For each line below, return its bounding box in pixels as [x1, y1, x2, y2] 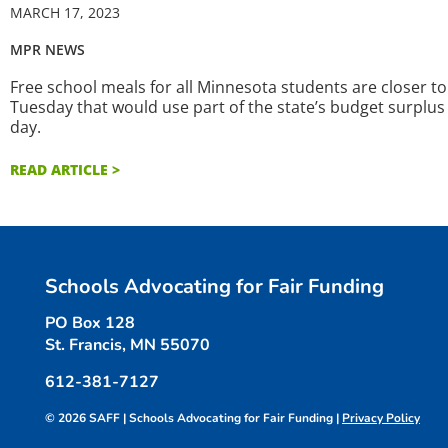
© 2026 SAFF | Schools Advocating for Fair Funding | [45, 410, 342, 427]
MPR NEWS [10, 40, 85, 60]
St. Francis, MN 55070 [45, 334, 210, 357]
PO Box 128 [45, 312, 135, 335]
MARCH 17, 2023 [10, 3, 120, 23]
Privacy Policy [342, 410, 420, 427]
